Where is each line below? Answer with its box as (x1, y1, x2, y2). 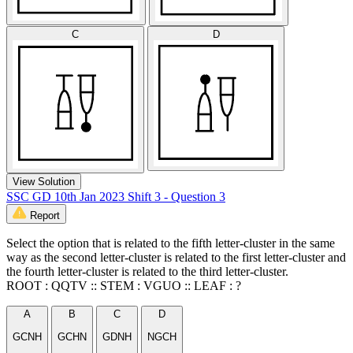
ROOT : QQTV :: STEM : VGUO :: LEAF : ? (6, 279, 241, 293)
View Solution (13, 176, 75, 188)
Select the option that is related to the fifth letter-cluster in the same (6, 236, 335, 251)
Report (30, 210, 60, 222)
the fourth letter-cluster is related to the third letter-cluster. (6, 265, 288, 279)
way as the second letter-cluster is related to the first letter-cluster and (6, 251, 346, 265)
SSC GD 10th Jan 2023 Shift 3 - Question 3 (6, 190, 225, 204)
